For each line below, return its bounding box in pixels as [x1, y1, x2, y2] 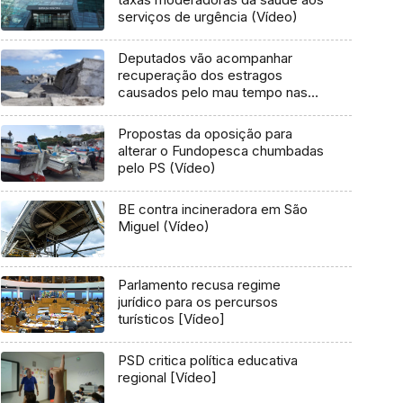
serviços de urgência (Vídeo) [117, 8, 298, 26]
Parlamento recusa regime [117, 276, 281, 294]
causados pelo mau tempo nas [117, 84, 308, 102]
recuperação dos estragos [117, 67, 282, 85]
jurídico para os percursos [117, 293, 278, 311]
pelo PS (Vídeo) [117, 159, 216, 177]
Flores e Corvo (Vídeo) [117, 101, 260, 119]
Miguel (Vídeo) [117, 218, 210, 236]
